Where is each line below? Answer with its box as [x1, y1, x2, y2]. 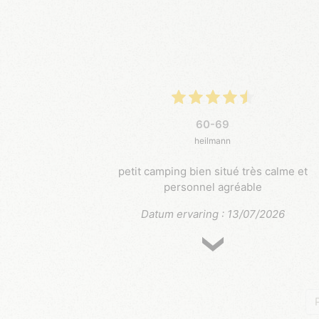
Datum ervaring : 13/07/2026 [140, 207, 285, 221]
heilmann [194, 135, 231, 147]
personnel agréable [163, 180, 262, 194]
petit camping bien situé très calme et [117, 164, 308, 179]
